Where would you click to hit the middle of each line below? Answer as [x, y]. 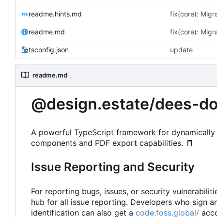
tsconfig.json [49, 49]
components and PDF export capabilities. [108, 143]
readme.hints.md [55, 14]
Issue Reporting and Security [113, 167]
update [181, 49]
